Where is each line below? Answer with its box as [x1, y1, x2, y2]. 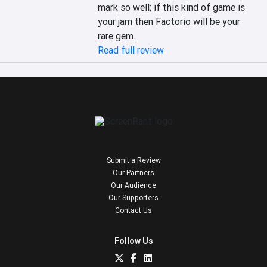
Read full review [98, 44, 164, 56]
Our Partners [113, 168, 154, 177]
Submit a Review [106, 156, 161, 164]
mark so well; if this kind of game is [98, 1, 246, 13]
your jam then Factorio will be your [98, 15, 241, 27]
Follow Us [114, 235, 153, 246]
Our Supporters [108, 193, 159, 202]
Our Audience [111, 181, 156, 190]
